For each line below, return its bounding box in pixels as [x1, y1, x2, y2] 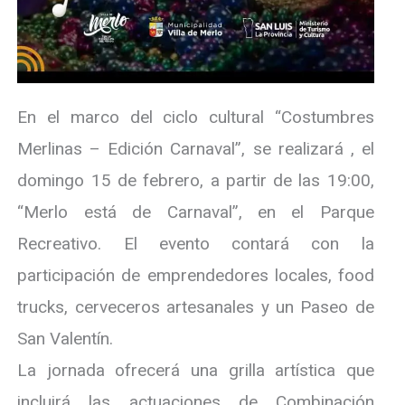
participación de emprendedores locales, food [17, 265, 374, 287]
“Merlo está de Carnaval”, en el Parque [17, 202, 374, 223]
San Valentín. [17, 328, 114, 350]
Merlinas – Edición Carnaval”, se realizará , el [17, 138, 374, 160]
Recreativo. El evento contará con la [17, 233, 374, 255]
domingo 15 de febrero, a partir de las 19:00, [17, 170, 374, 192]
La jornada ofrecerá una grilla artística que [17, 360, 374, 381]
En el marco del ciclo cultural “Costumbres [17, 107, 374, 128]
